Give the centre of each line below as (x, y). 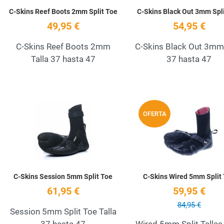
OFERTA (154, 113)
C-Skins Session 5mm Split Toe (63, 177)
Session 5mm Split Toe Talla (63, 212)
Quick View (141, 127)
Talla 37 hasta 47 (63, 59)
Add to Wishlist (149, 105)
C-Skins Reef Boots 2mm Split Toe (63, 12)
